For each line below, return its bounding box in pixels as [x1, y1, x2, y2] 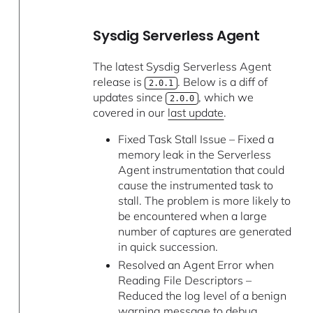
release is [93, 74, 145, 89]
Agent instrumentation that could [117, 162, 284, 177]
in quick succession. [117, 239, 218, 254]
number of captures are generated [117, 224, 291, 238]
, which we [198, 89, 254, 104]
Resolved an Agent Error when [117, 258, 274, 272]
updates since [93, 89, 166, 104]
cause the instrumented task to [117, 177, 273, 192]
